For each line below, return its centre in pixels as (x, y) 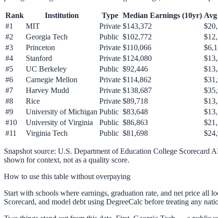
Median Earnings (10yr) (162, 16)
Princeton (40, 48)
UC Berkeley (46, 69)
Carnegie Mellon (52, 80)
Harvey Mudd (47, 91)
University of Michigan (62, 112)
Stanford (39, 58)
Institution (62, 16)
